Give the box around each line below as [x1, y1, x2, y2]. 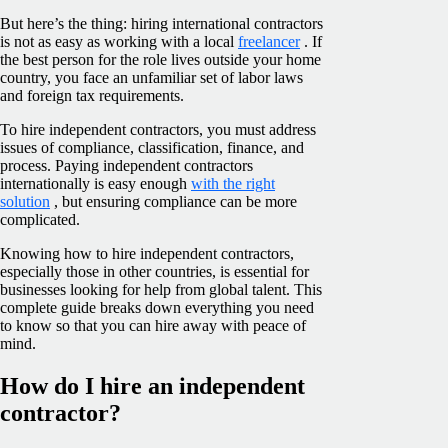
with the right [191, 174, 275, 192]
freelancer [238, 32, 300, 50]
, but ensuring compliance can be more [50, 192, 297, 210]
